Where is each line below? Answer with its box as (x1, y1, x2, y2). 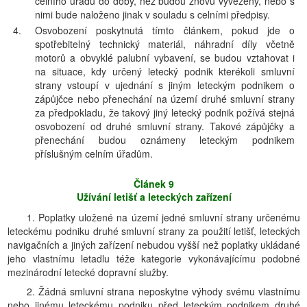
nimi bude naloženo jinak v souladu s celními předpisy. (35, 8, 270, 21)
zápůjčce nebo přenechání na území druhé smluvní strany (35, 92, 295, 106)
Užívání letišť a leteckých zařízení (76, 190, 232, 204)
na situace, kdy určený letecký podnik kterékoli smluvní (35, 64, 295, 78)
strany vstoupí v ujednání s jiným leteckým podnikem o (35, 78, 295, 92)
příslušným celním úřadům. (35, 147, 153, 160)
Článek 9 (134, 177, 174, 191)
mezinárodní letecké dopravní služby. (8, 265, 169, 279)
